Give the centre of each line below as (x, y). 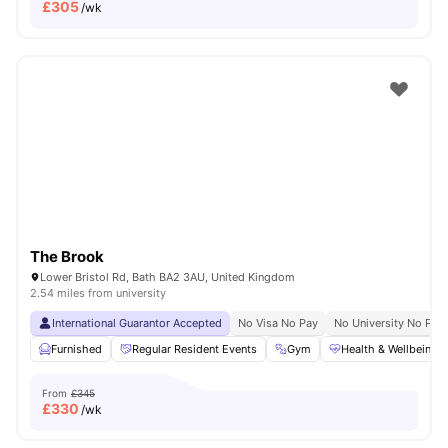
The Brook (67, 256)
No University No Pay (389, 323)
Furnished (76, 349)
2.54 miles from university (98, 293)
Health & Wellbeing (389, 349)
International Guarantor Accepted (137, 323)
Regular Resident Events (194, 349)
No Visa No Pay (278, 323)
